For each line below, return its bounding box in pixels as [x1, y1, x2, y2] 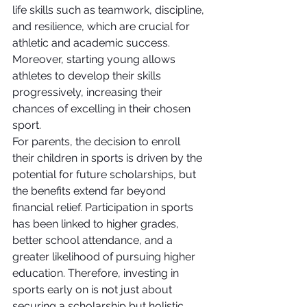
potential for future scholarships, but [12, 168, 199, 181]
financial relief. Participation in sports [12, 201, 196, 214]
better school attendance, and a [12, 234, 175, 247]
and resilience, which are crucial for [12, 20, 193, 33]
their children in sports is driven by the [12, 151, 205, 164]
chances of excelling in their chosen [12, 102, 193, 115]
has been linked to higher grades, [12, 217, 182, 230]
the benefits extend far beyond [12, 184, 169, 197]
